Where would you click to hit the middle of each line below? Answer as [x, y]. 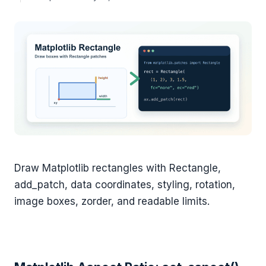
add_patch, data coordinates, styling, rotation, [125, 185]
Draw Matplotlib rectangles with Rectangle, [118, 168]
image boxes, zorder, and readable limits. [112, 202]
